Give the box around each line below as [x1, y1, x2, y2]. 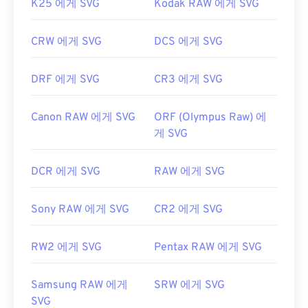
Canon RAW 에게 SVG [31, 111, 135, 125]
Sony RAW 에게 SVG [31, 203, 129, 217]
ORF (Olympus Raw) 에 [154, 111, 267, 125]
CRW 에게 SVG [31, 35, 102, 49]
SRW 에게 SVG [154, 278, 225, 293]
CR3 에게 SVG [154, 73, 223, 87]
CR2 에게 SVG [154, 203, 223, 217]
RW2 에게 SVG [31, 241, 102, 255]
